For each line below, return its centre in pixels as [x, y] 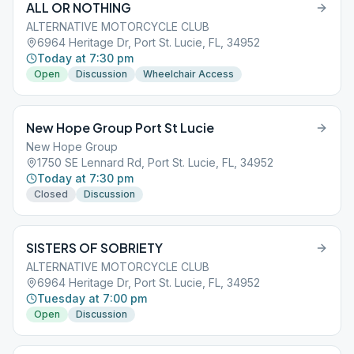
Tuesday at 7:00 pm [92, 298]
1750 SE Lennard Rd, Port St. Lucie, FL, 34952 [155, 162]
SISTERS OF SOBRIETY [94, 248]
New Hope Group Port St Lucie [120, 128]
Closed [51, 194]
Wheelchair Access [188, 74]
